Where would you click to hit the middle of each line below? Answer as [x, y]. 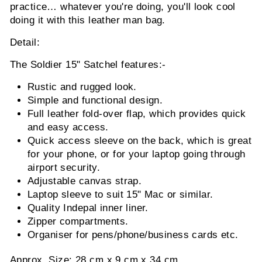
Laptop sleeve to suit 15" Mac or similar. [120, 195]
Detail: [25, 43]
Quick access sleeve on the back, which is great [139, 141]
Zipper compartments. [78, 222]
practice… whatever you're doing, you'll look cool [123, 7]
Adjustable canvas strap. [85, 181]
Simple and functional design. [95, 101]
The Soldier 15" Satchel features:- [88, 65]
